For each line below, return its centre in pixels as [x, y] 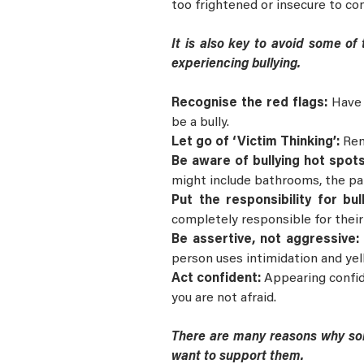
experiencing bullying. [238, 65]
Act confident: [218, 279]
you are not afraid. [225, 299]
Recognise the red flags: [251, 104]
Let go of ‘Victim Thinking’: [257, 143]
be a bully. [204, 123]
